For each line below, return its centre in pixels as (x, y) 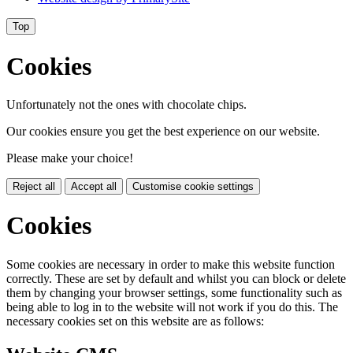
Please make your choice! (70, 158)
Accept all (94, 186)
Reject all (34, 186)
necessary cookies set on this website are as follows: (135, 321)
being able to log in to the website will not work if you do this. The (172, 307)
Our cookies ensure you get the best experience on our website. (163, 131)
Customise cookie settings (193, 186)
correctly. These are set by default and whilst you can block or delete (176, 278)
